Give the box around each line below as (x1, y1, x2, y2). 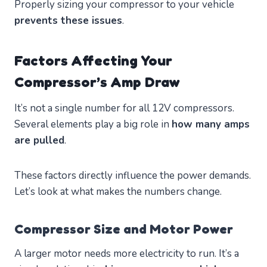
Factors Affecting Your (14, 52, 172, 70)
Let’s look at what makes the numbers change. (14, 185, 222, 199)
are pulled (14, 133, 64, 148)
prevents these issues (14, 14, 122, 28)
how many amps (172, 117, 250, 132)
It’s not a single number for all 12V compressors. (14, 101, 234, 116)
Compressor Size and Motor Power (14, 221, 233, 237)
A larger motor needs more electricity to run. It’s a (14, 247, 239, 261)
